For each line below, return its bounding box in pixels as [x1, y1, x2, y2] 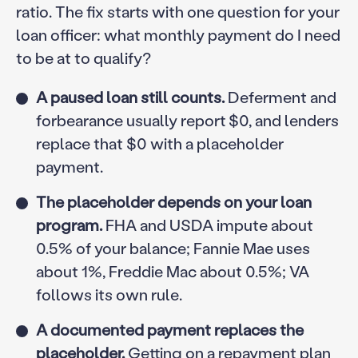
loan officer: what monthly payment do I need [15, 24, 340, 46]
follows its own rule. [35, 284, 182, 305]
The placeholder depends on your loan [35, 191, 312, 213]
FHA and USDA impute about [101, 214, 313, 236]
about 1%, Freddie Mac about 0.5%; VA [35, 261, 309, 282]
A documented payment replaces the [35, 319, 304, 340]
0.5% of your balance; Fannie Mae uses [35, 237, 310, 259]
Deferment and [224, 86, 336, 108]
